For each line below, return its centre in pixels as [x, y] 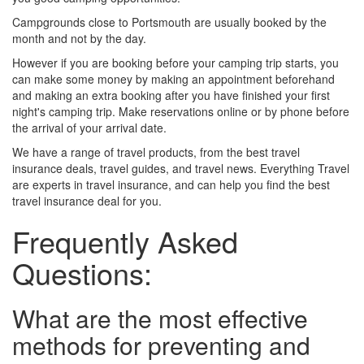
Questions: [82, 273]
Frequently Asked [125, 241]
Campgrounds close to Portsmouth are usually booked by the [169, 22]
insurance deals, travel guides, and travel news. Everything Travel [181, 169]
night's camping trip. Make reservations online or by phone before [181, 112]
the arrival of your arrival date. [89, 128]
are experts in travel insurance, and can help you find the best [171, 185]
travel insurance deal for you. [87, 201]
